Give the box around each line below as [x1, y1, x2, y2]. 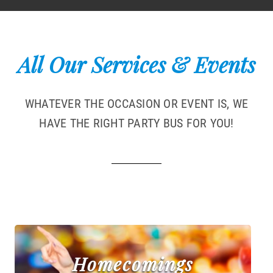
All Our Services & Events [18, 49, 255, 79]
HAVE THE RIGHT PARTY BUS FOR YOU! [39, 115, 234, 130]
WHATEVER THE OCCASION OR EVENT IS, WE [24, 96, 249, 111]
